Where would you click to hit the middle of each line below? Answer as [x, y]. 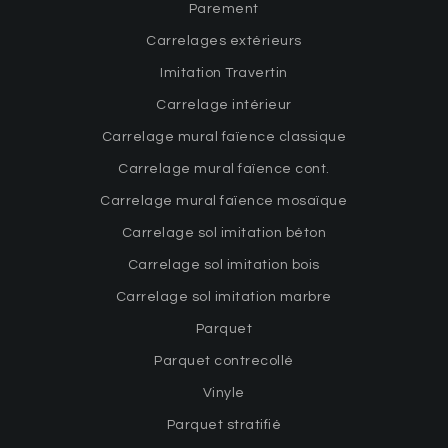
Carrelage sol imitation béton [224, 232]
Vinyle [223, 392]
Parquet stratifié [224, 424]
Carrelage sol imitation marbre [223, 296]
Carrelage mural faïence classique [224, 136]
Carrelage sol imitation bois [223, 264]
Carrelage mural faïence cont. [224, 168]
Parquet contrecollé [224, 360]
